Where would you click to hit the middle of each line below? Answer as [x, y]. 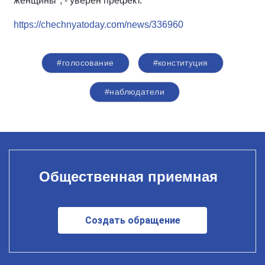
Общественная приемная [128, 176]
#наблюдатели [135, 92]
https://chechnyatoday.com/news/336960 [98, 25]
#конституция [180, 63]
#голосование [85, 63]
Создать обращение [132, 220]
